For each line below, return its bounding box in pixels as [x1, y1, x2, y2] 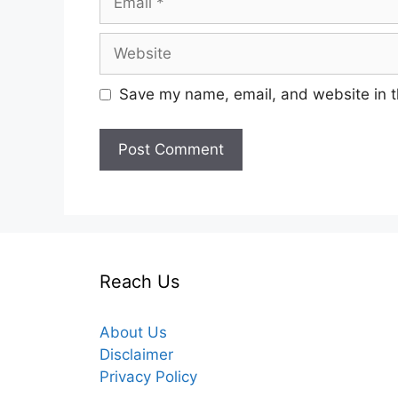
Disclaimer [99, 345, 173, 363]
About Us [99, 322, 167, 341]
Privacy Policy [99, 367, 197, 386]
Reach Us [99, 270, 185, 292]
